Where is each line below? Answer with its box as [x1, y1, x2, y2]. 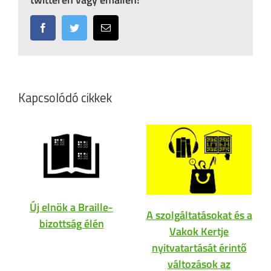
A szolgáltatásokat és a [146, 206, 252, 223]
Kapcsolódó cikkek [18, 88, 112, 108]
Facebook [47, 22, 85, 33]
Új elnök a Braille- [30, 198, 113, 215]
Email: [110, 22, 135, 33]
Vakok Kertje [169, 223, 229, 240]
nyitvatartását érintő [151, 239, 247, 256]
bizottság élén [39, 215, 104, 232]
